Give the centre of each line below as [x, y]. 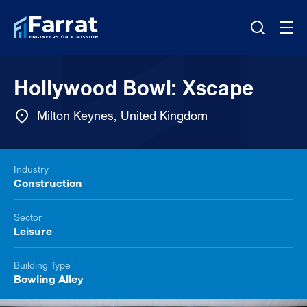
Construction [48, 183]
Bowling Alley [49, 279]
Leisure [33, 231]
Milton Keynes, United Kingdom [122, 115]
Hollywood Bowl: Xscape [134, 88]
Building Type [42, 265]
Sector [28, 217]
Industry [31, 169]
